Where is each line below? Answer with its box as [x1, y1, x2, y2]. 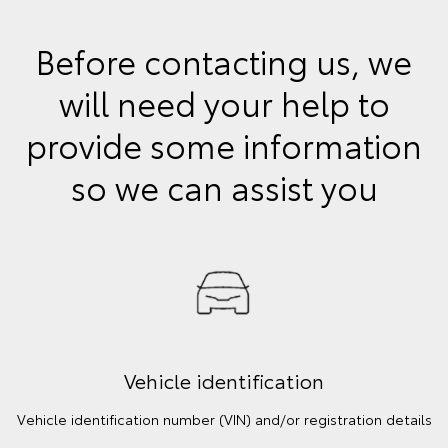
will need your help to [58, 80, 390, 125]
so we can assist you [70, 164, 378, 209]
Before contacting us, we [36, 38, 412, 83]
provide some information [26, 122, 422, 167]
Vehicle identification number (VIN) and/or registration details [16, 409, 432, 430]
